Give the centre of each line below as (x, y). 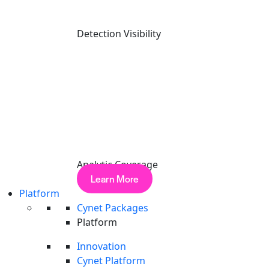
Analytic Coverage (117, 165)
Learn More (115, 179)
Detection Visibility (119, 34)
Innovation (101, 246)
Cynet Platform (111, 261)
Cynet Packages (113, 208)
